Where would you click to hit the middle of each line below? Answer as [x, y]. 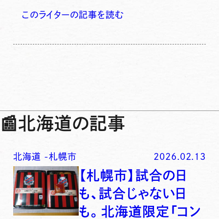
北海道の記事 [72, 123]
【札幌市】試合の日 [133, 175]
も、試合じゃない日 [133, 194]
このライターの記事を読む [73, 14]
